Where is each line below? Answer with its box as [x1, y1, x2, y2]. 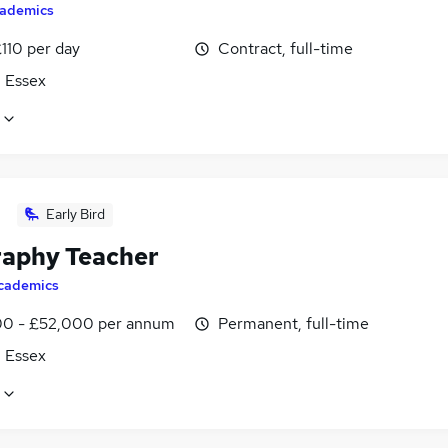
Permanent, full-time [218, 313, 369, 335]
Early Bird [46, 205, 105, 224]
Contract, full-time [218, 38, 353, 60]
